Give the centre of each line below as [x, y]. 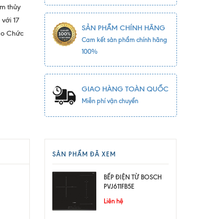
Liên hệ [113, 201]
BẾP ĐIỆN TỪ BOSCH [133, 177]
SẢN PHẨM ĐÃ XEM [84, 154]
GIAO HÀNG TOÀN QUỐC [125, 89]
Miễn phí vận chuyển [110, 101]
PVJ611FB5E [119, 186]
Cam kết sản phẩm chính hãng [124, 40]
